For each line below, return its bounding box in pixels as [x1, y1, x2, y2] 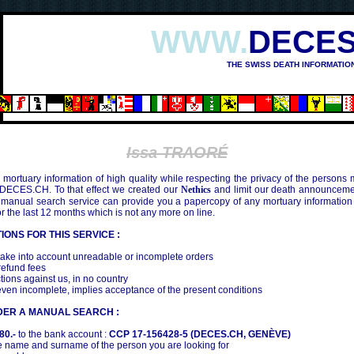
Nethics [180, 184, 211, 195]
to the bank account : [16, 329, 109, 340]
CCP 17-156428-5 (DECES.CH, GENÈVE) [109, 329, 291, 340]
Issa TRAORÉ [126, 144, 228, 161]
